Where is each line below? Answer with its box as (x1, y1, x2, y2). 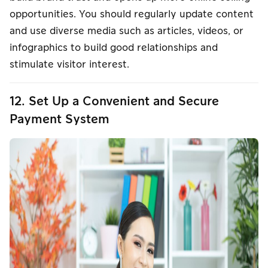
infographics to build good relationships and (10, 41, 218, 54)
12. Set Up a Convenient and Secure (10, 93, 219, 110)
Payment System (10, 111, 109, 128)
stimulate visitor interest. (10, 57, 129, 71)
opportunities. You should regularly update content (10, 7, 254, 21)
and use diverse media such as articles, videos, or (10, 24, 243, 38)
